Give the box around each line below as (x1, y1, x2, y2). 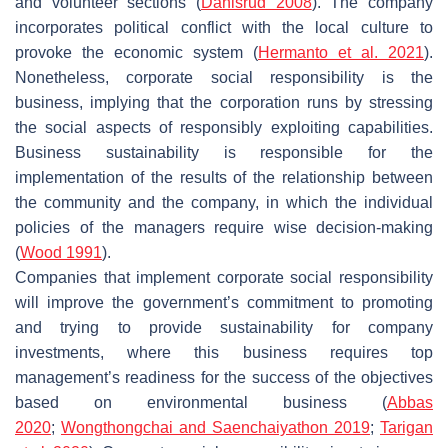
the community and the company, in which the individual (15, 193, 433, 211)
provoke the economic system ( (15, 43, 258, 61)
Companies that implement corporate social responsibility (15, 268, 433, 286)
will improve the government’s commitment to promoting (15, 293, 433, 311)
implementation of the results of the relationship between (15, 168, 433, 186)
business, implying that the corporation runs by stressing (15, 93, 433, 111)
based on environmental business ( (15, 393, 387, 411)
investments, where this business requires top (15, 343, 433, 361)
